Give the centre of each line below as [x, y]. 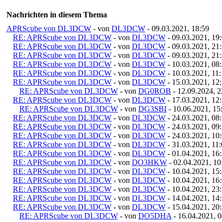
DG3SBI [152, 109]
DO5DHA [155, 216]
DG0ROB [155, 91]
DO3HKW [149, 162]
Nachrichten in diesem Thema [57, 14]
